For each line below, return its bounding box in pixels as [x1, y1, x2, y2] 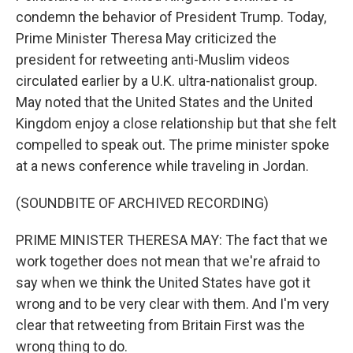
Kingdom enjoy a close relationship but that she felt [16, 115, 336, 132]
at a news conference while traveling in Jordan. [16, 158, 309, 174]
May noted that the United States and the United [16, 94, 313, 110]
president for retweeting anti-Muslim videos [16, 51, 290, 68]
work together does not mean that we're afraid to [16, 253, 320, 269]
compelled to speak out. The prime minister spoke [16, 136, 329, 153]
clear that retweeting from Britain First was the [16, 317, 305, 333]
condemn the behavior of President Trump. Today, [16, 9, 326, 25]
